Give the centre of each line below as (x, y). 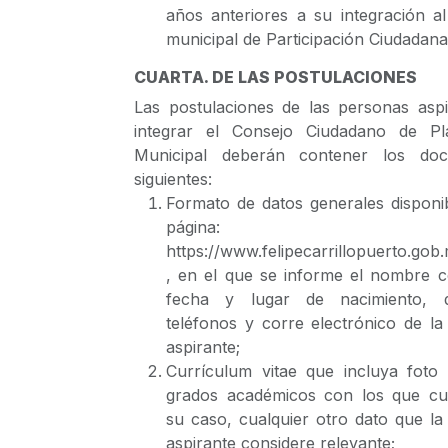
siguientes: (173, 179)
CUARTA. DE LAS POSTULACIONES (275, 77)
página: (193, 227)
